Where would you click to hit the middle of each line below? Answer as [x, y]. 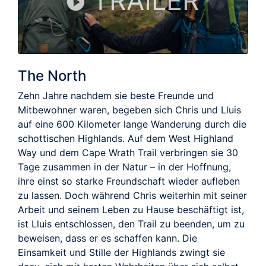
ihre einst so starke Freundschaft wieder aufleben [129, 181]
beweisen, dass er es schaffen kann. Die [107, 238]
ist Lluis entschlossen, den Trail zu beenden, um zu [131, 224]
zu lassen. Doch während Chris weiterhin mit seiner [132, 195]
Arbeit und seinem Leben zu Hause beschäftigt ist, [131, 209]
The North [52, 75]
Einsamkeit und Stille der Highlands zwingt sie [121, 252]
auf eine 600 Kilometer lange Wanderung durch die [132, 124]
